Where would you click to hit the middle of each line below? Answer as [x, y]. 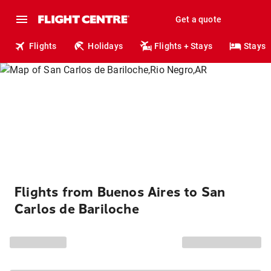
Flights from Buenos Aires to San [120, 192]
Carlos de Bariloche [77, 209]
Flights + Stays [184, 46]
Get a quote [198, 19]
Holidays [106, 46]
